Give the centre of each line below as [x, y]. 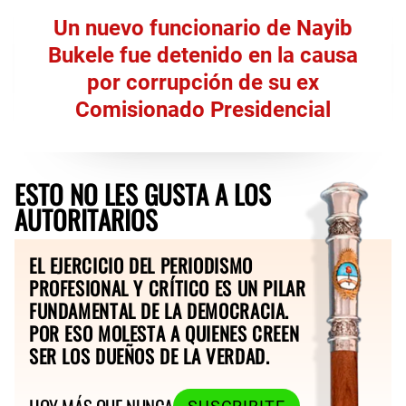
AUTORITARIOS [86, 219]
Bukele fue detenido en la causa [203, 55]
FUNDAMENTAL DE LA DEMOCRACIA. [159, 310]
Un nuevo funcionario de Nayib [203, 28]
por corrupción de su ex [203, 82]
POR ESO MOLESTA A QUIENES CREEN [164, 333]
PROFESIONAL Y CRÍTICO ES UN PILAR [168, 287]
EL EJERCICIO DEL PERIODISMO [141, 265]
